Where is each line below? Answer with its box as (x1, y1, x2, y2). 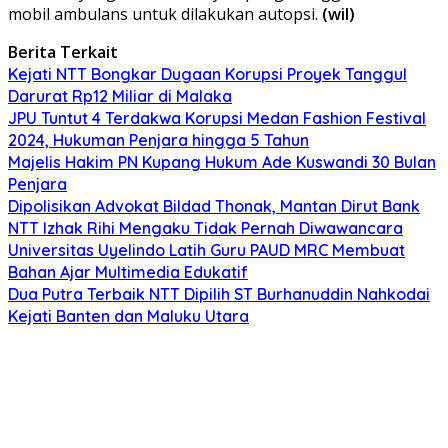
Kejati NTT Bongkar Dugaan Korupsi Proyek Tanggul (8, 63, 407, 84)
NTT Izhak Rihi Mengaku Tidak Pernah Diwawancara (8, 217, 403, 238)
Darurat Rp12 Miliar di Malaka (8, 85, 232, 106)
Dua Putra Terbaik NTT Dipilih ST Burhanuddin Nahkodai (8, 283, 430, 304)
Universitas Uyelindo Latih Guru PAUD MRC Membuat (8, 239, 405, 260)
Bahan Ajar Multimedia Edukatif (8, 261, 248, 282)
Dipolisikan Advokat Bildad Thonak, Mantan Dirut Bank (8, 195, 420, 216)
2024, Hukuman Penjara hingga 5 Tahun (8, 129, 309, 150)
